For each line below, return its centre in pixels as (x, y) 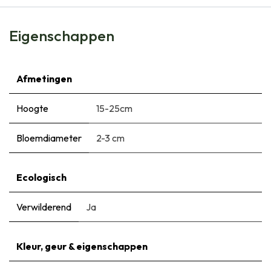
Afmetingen (44, 78)
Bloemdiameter (49, 138)
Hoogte (32, 108)
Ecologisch (41, 177)
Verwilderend (44, 207)
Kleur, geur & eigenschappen (82, 246)
